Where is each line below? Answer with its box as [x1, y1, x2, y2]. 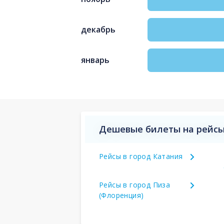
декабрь [81, 24, 115, 35]
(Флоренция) [99, 190, 144, 200]
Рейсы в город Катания [99, 151, 183, 161]
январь [81, 54, 109, 66]
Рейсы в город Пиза [99, 179, 170, 189]
